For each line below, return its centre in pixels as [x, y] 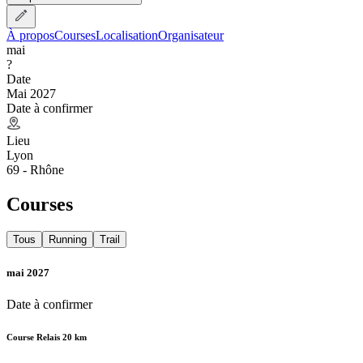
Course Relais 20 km [47, 337]
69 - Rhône [35, 169]
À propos [30, 35]
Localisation [127, 35]
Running [68, 240]
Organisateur [191, 35]
